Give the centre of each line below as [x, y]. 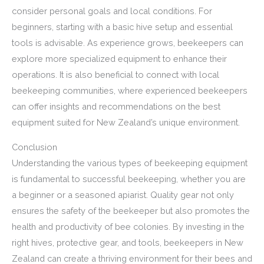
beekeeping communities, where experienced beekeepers [130, 91]
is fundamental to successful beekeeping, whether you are [129, 179]
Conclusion [34, 147]
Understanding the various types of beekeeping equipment [130, 163]
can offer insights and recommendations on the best [116, 107]
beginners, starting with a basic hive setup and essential [122, 27]
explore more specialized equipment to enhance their [119, 59]
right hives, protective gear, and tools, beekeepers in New [128, 242]
